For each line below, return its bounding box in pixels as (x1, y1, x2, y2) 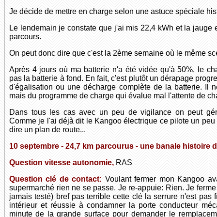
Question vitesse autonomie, (9, 158, 116, 167)
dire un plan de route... (9, 125, 86, 134)
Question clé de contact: (9, 175, 105, 184)
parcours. (9, 32, 41, 41)
